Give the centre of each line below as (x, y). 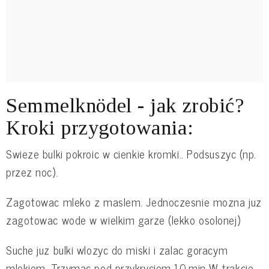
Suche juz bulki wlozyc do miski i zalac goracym (117, 249)
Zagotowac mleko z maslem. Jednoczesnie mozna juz (134, 201)
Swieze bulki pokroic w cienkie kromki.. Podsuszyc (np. (131, 153)
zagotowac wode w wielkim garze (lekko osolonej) (124, 219)
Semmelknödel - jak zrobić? (125, 105)
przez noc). (32, 171)
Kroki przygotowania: (100, 127)
